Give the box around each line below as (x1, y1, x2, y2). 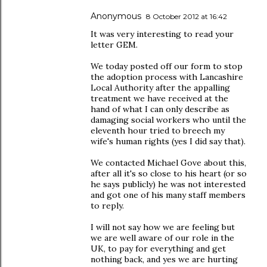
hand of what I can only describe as (91, 104, 229, 114)
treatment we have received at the (91, 93, 228, 104)
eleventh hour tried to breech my (91, 125, 225, 136)
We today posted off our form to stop (91, 61, 243, 72)
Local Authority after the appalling (91, 82, 230, 93)
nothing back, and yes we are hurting (91, 254, 238, 265)
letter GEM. (91, 39, 138, 50)
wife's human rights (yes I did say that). (91, 136, 246, 147)
